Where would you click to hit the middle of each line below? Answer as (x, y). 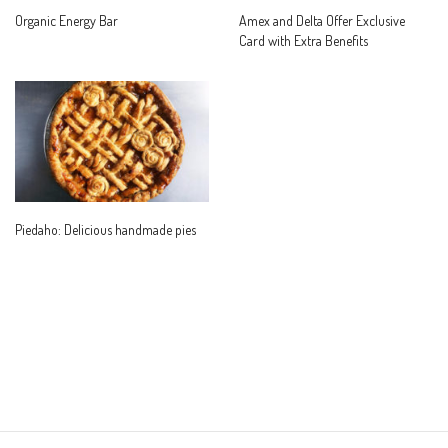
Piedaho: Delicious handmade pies (105, 229)
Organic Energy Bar (66, 20)
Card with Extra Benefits (303, 40)
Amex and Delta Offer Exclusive (322, 20)
